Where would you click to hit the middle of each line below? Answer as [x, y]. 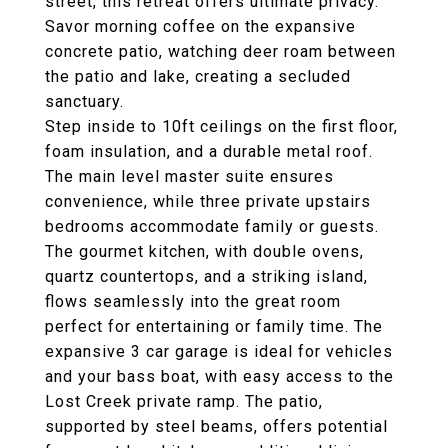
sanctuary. [84, 101]
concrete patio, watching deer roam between [220, 51]
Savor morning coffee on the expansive [200, 26]
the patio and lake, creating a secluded [198, 76]
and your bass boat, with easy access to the [219, 376]
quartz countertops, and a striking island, [206, 276]
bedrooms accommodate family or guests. [212, 226]
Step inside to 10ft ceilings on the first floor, [221, 126]
